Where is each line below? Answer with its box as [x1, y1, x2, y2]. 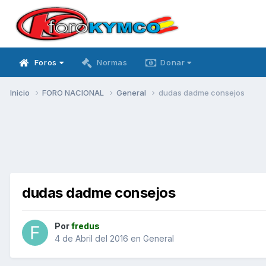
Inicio [10, 87, 31, 97]
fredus [71, 221, 100, 232]
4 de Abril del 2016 [55, 233, 128, 244]
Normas [96, 58, 128, 67]
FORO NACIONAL [42, 87, 106, 97]
